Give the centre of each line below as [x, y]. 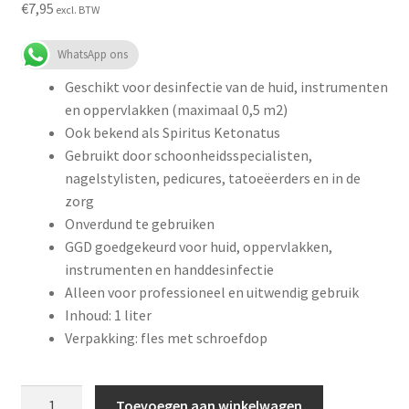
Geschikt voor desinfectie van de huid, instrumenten [226, 87]
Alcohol [44, 395]
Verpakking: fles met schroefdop [166, 338]
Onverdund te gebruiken [139, 224]
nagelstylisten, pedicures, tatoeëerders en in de [212, 178]
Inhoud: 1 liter [108, 315]
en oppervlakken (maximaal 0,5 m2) [176, 110]
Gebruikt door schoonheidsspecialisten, [188, 156]
